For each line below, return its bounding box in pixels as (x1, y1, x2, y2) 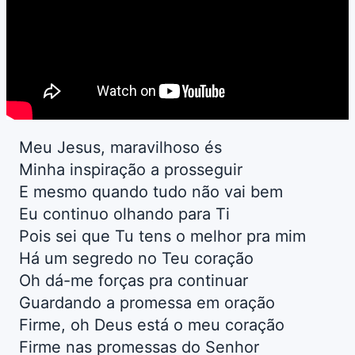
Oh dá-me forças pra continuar (19, 271, 248, 291)
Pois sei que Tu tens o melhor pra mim (19, 227, 306, 246)
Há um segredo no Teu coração (19, 249, 254, 269)
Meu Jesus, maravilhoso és (19, 138, 222, 158)
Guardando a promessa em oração (19, 293, 275, 313)
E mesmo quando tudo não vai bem (19, 182, 283, 202)
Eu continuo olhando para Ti (19, 204, 230, 224)
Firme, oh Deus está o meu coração (19, 315, 284, 335)
